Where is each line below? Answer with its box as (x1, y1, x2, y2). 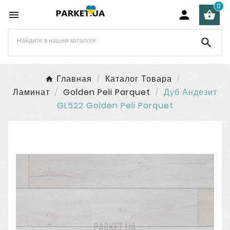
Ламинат (13, 86, 50, 98)
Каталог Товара (105, 73, 172, 85)
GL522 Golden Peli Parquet (56, 100, 174, 111)
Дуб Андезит (164, 86, 217, 98)
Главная (56, 73, 92, 85)
